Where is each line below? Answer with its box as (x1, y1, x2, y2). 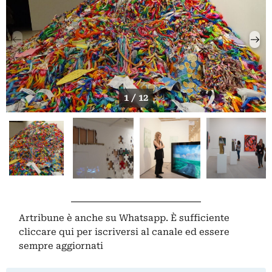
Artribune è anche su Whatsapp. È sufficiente (19, 212, 230, 223)
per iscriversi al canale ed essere (74, 226, 230, 237)
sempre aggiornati (19, 240, 104, 251)
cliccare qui (19, 226, 75, 237)
